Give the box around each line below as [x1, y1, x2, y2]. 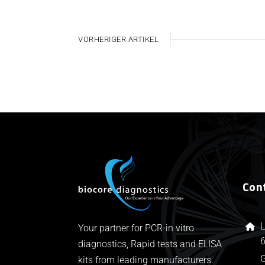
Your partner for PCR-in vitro [78, 222, 194, 234]
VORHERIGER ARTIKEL [78, 35, 159, 44]
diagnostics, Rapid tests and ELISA [78, 238, 222, 250]
